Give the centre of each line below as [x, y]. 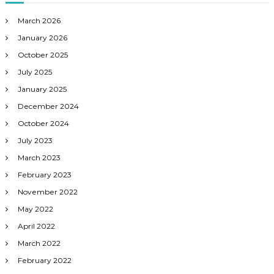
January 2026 [42, 38]
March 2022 [39, 243]
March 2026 [39, 21]
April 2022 [36, 226]
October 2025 [43, 55]
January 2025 [42, 89]
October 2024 [43, 124]
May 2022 [35, 209]
